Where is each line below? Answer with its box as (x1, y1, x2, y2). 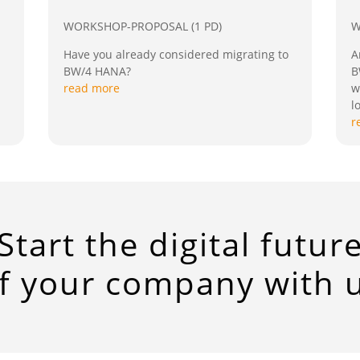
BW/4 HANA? (63, 63, 131, 79)
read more (63, 80, 120, 96)
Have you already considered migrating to (63, 46, 288, 62)
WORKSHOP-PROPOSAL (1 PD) (63, 18, 222, 34)
